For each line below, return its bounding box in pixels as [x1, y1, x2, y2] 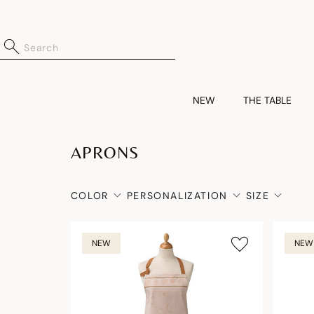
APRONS [70, 143, 139, 162]
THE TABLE [243, 94, 292, 107]
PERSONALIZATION [126, 189, 228, 202]
